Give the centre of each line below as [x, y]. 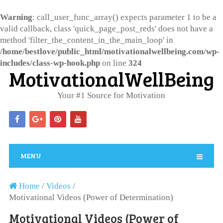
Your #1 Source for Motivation [111, 95]
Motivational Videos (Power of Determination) [91, 197]
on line [114, 63]
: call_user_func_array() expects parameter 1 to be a [124, 17]
